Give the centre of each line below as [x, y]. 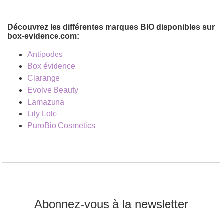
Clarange [44, 78]
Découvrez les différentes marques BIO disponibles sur [111, 27]
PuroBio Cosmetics [61, 126]
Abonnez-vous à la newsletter [111, 204]
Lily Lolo [42, 114]
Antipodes [45, 55]
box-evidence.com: [43, 36]
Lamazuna [46, 102]
